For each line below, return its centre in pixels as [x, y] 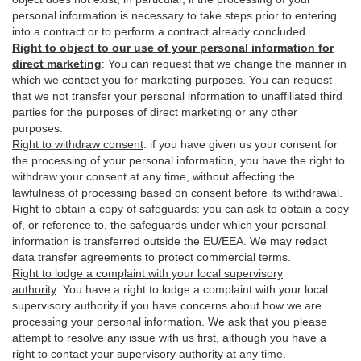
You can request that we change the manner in [227, 64]
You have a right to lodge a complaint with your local [195, 289]
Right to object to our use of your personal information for [173, 48]
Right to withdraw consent [78, 144]
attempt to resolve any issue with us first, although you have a [169, 338]
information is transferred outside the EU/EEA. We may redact [170, 241]
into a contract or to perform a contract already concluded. [160, 31]
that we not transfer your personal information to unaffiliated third [177, 96]
